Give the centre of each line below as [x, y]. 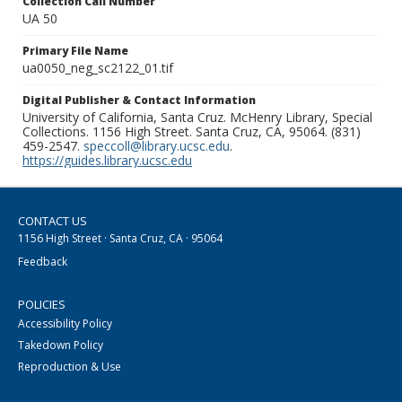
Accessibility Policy [65, 324]
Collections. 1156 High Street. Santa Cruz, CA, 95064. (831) [192, 132]
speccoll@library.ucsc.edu [157, 146]
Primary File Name [75, 51]
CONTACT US [52, 221]
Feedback [43, 262]
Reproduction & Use [70, 367]
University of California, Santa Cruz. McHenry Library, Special [197, 118]
